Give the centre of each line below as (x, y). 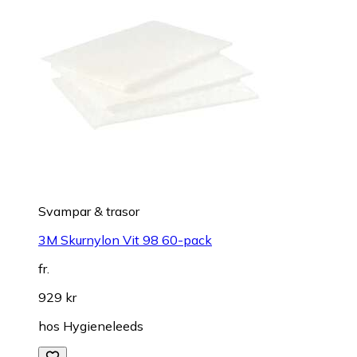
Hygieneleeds (103, 326)
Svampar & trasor (89, 212)
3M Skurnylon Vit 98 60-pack (125, 240)
